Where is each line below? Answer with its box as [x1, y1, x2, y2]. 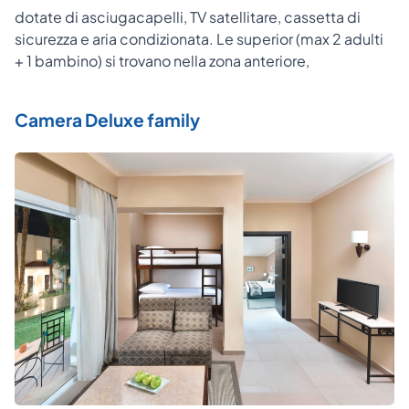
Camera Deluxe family [15, 108, 200, 131]
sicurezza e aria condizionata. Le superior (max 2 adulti [15, 28, 383, 48]
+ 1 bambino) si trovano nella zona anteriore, [15, 50, 309, 70]
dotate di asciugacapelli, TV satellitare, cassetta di [15, 6, 361, 26]
